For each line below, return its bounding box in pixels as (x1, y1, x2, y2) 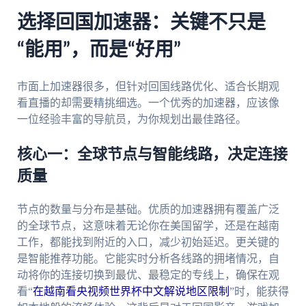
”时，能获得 (229, 286, 289, 298)
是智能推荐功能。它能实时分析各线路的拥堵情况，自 (16, 253, 279, 265)
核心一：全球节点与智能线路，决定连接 (16, 147, 288, 163)
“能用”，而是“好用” (16, 40, 181, 59)
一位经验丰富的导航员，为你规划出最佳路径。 (16, 113, 247, 126)
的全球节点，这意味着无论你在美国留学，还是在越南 (16, 220, 279, 232)
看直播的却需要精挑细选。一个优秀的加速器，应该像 (16, 97, 279, 109)
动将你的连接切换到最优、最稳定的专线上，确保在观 (16, 269, 279, 281)
